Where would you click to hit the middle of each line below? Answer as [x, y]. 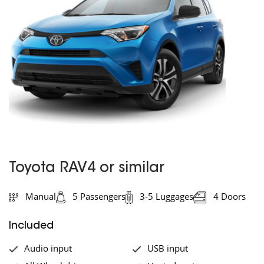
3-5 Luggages [165, 196]
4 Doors [228, 196]
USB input [167, 248]
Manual [39, 196]
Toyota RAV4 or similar [87, 169]
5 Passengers [98, 196]
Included [31, 226]
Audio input [48, 248]
